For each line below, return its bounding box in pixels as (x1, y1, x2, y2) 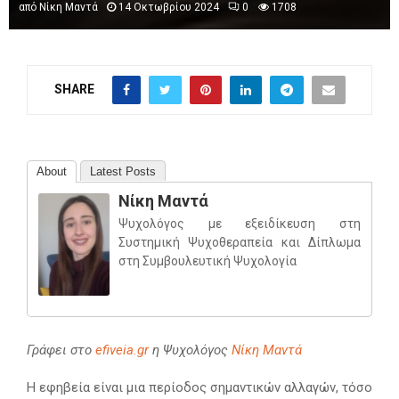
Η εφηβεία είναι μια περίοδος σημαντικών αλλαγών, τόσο (27, 379, 372, 396)
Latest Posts (90, 165, 156, 179)
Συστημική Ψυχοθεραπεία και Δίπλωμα (118, 235, 361, 250)
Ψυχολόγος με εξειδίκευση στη (118, 216, 361, 232)
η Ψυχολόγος (149, 342, 232, 359)
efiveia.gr (95, 342, 149, 359)
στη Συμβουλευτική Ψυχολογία (118, 254, 297, 269)
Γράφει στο (27, 342, 95, 359)
